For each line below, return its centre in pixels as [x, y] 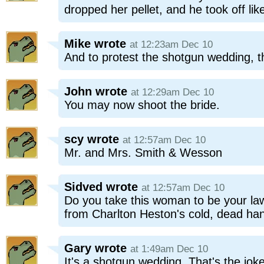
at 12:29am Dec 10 [172, 92]
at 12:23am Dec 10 [171, 44]
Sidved [83, 187]
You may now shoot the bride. [142, 105]
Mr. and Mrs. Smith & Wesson [143, 153]
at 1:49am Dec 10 [169, 249]
